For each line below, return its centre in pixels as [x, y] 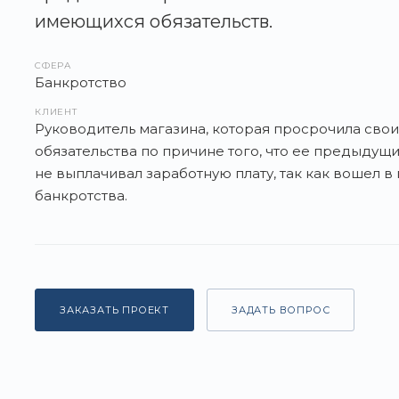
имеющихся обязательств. [154, 21]
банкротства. [81, 195]
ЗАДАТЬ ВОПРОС [281, 310]
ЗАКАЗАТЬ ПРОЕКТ [114, 310]
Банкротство [81, 82]
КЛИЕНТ [56, 112]
